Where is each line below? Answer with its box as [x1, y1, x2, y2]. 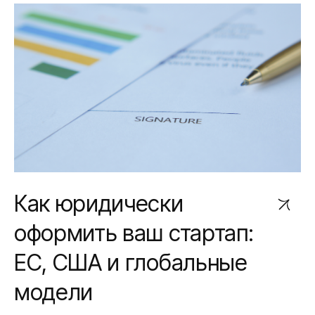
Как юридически [14, 190, 184, 217]
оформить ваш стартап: [14, 219, 254, 247]
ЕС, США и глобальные [14, 249, 247, 276]
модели [14, 278, 94, 306]
